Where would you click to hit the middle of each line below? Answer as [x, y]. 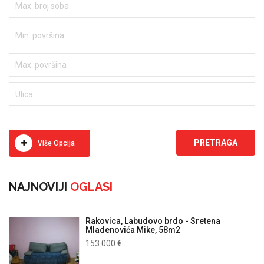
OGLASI [90, 187]
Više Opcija [56, 143]
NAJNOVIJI [38, 187]
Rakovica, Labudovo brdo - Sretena [153, 221]
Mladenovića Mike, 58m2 [133, 230]
